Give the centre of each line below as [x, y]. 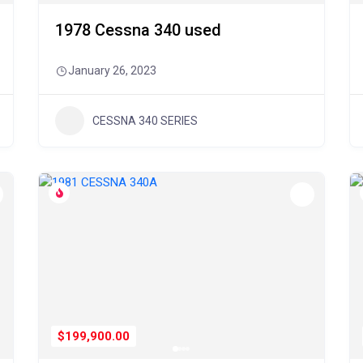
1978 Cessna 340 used [139, 30]
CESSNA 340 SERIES [145, 120]
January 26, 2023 [113, 70]
